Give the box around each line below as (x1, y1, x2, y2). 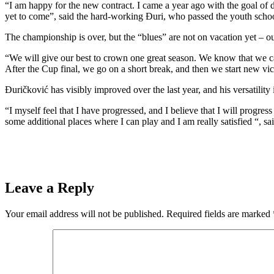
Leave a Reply (5, 179, 94, 196)
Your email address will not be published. (5, 208, 164, 219)
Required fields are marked (166, 208, 273, 219)
